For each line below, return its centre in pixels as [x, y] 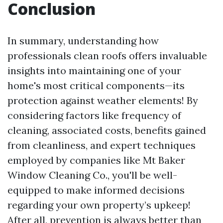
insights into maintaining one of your [94, 70]
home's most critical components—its [96, 85]
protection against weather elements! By [103, 100]
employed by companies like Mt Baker [96, 160]
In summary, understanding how [83, 41]
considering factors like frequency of [94, 115]
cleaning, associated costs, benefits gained [107, 130]
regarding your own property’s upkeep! [99, 205]
